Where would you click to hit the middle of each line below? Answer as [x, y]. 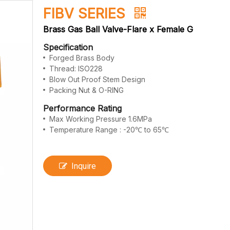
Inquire [84, 166]
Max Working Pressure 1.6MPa [101, 119]
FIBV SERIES [86, 14]
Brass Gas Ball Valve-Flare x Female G [118, 29]
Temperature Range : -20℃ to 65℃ [109, 130]
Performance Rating [82, 108]
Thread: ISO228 [76, 69]
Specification [68, 47]
